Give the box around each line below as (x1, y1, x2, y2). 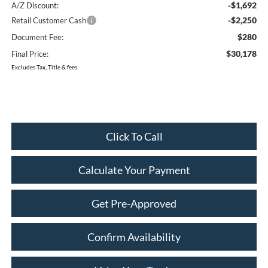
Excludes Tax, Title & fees (11, 63, 77, 71)
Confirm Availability (87, 230, 181, 243)
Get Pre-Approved (92, 196, 176, 210)
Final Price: (11, 48, 48, 59)
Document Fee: (11, 32, 63, 42)
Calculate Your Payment (78, 163, 190, 176)
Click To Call (105, 129, 163, 143)
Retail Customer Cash (11, 15, 86, 25)
